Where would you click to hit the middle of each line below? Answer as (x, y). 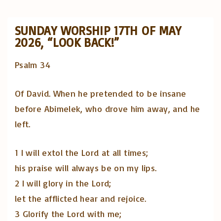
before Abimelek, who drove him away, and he (108, 109)
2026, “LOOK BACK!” (67, 42)
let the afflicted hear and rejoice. (81, 199)
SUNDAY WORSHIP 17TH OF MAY (98, 30)
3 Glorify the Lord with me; (68, 214)
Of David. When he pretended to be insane (101, 93)
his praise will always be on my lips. (86, 168)
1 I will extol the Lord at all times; (82, 153)
